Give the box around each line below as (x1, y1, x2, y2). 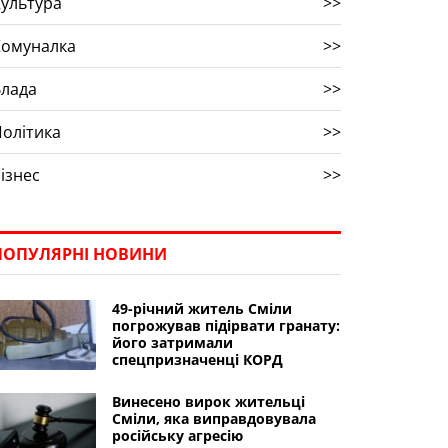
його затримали (111, 333, 233, 352)
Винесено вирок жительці (111, 392, 305, 411)
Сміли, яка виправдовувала (111, 409, 316, 428)
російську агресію (111, 426, 243, 445)
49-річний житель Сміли (111, 299, 292, 318)
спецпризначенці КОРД (111, 350, 283, 369)
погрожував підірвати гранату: (111, 316, 340, 335)
